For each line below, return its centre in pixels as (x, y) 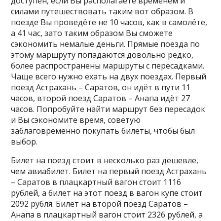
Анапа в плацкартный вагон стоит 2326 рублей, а (107, 215)
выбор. (24, 142)
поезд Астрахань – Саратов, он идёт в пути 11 (101, 87)
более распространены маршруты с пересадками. (108, 66)
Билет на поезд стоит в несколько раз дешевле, (105, 160)
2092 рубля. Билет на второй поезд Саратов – (100, 204)
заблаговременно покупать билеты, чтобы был (103, 131)
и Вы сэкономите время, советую (76, 120)
